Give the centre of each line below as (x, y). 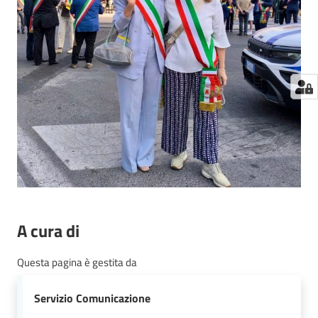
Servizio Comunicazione (92, 298)
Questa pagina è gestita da (77, 262)
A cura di (48, 230)
